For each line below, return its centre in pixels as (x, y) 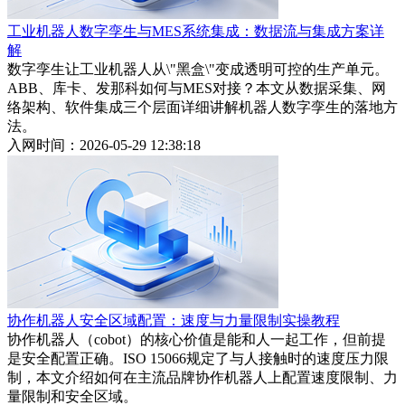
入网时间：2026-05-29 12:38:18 (104, 146)
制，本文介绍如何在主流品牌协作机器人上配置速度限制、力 (202, 378)
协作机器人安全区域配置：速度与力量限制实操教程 (174, 321)
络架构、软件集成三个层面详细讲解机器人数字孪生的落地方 (202, 108)
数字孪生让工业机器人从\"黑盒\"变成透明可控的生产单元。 (198, 70)
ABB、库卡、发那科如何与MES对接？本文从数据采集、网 (197, 89)
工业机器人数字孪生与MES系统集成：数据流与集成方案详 (196, 32)
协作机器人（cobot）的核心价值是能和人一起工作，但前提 (197, 340)
